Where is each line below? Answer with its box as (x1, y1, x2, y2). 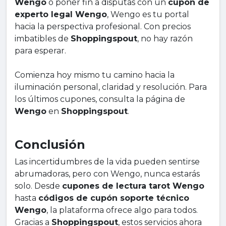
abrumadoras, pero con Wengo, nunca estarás (15, 169, 200, 179)
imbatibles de (15, 34, 71, 44)
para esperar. (15, 46, 66, 56)
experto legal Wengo (15, 10, 107, 20)
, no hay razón (137, 34, 193, 44)
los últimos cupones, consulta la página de (15, 94, 185, 104)
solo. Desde (15, 181, 62, 191)
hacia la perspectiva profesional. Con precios (15, 22, 191, 32)
